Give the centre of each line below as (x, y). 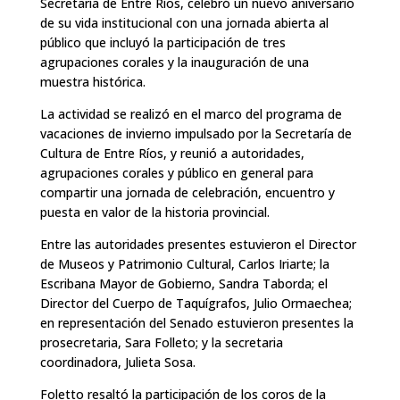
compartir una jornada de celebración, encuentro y (187, 192)
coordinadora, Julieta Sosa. (117, 362)
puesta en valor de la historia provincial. (154, 212)
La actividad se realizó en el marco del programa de (191, 113)
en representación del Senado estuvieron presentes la (196, 322)
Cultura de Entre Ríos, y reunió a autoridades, (172, 153)
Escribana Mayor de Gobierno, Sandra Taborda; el (183, 283)
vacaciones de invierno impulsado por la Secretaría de (196, 133)
